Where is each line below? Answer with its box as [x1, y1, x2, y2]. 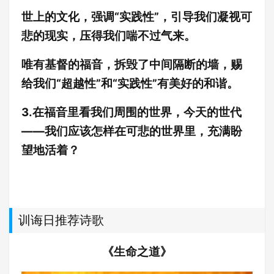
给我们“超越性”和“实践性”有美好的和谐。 [21, 76, 239, 91]
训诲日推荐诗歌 [18, 212, 104, 228]
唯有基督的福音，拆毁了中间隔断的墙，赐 [21, 57, 242, 72]
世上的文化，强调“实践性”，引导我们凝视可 [21, 9, 252, 24]
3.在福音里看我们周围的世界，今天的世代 [21, 105, 242, 119]
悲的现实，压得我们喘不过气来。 [21, 28, 196, 43]
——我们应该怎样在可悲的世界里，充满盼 [21, 124, 242, 138]
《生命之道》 [102, 244, 172, 259]
